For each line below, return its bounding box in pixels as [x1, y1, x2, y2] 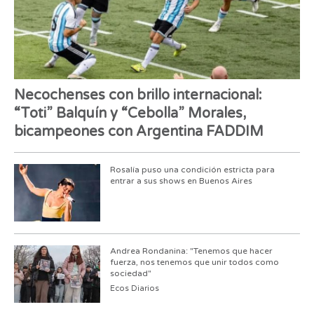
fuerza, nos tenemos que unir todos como [109, 257, 279, 267]
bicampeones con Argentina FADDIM [14, 123, 264, 140]
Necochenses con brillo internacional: [14, 86, 262, 104]
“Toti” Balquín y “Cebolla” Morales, [14, 104, 246, 122]
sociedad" [109, 268, 151, 278]
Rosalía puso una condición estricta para [109, 165, 275, 175]
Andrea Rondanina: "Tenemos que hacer [109, 245, 273, 256]
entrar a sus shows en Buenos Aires [109, 176, 252, 186]
